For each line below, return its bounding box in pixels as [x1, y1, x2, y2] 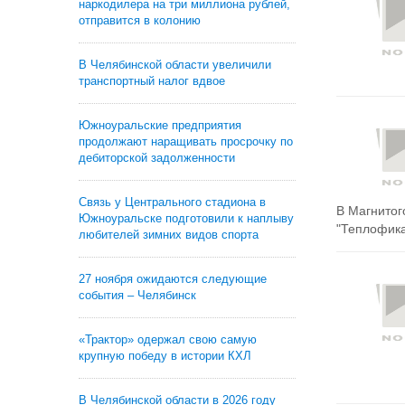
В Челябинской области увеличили [79, 58, 271, 71]
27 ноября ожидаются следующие [79, 272, 267, 286]
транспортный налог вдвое [79, 74, 225, 88]
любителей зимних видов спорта [79, 228, 259, 241]
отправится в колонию [79, 14, 201, 27]
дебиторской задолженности [79, 151, 235, 165]
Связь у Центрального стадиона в [79, 195, 266, 209]
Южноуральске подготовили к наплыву [79, 212, 294, 225]
